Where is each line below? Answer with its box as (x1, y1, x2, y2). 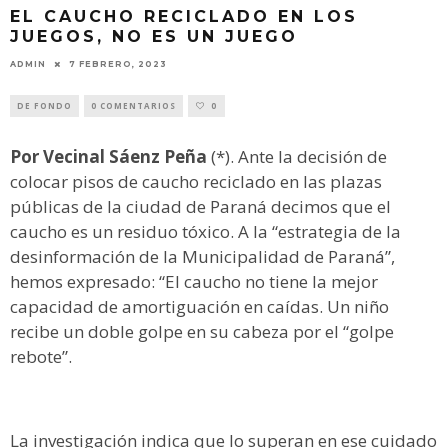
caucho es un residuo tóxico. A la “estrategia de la (10, 219, 401, 243)
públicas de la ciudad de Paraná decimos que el (10, 194, 391, 218)
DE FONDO (17, 99, 72, 111)
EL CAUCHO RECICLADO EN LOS (10, 7, 358, 27)
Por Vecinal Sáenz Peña (10, 144, 211, 168)
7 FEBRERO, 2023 (69, 58, 167, 69)
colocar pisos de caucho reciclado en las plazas (10, 169, 382, 193)
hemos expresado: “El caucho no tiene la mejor (10, 269, 378, 293)
